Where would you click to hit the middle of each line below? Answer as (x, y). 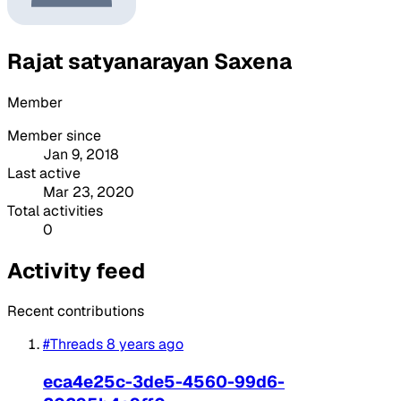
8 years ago (145, 345)
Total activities (55, 210)
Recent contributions (76, 311)
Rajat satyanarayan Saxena (149, 61)
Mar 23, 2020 (89, 192)
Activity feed (76, 270)
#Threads (73, 345)
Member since (54, 135)
